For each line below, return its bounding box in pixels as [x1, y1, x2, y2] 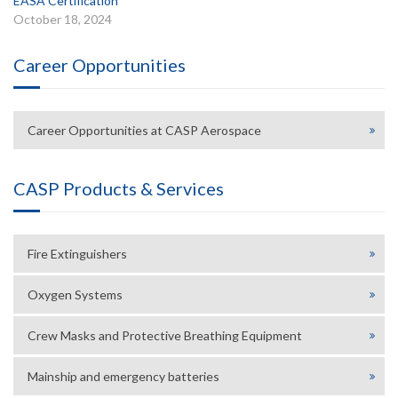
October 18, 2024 [13, 11, 112, 27]
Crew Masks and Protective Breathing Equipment [28, 327, 302, 343]
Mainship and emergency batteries [28, 368, 219, 384]
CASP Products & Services [13, 177, 224, 199]
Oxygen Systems [28, 286, 123, 302]
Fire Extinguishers [28, 245, 127, 261]
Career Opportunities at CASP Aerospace [28, 122, 261, 138]
